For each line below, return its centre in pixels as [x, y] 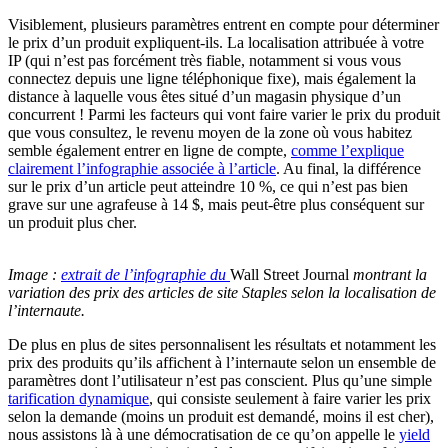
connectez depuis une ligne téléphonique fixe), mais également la [212, 78]
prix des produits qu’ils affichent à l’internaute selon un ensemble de [222, 362]
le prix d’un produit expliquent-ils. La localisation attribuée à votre [216, 42]
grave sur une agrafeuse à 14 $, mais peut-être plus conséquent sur [216, 204]
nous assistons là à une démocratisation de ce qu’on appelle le [203, 434]
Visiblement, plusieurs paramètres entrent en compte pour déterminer [223, 24]
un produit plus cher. [72, 222]
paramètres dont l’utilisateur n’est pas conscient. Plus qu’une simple [220, 380]
